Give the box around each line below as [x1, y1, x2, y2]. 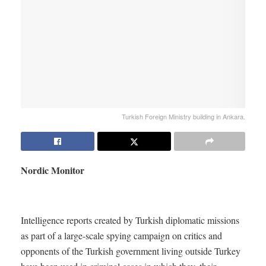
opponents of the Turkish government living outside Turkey [21, 244, 240, 257]
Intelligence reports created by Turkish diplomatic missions [21, 213, 239, 226]
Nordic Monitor [21, 163, 84, 177]
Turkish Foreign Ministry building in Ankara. [122, 111, 245, 121]
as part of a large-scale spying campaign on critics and [21, 229, 222, 242]
